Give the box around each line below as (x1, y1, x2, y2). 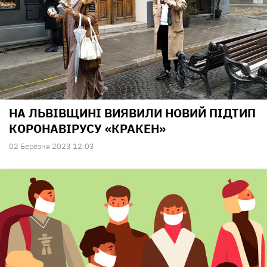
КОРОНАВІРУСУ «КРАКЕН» (9, 120, 166, 137)
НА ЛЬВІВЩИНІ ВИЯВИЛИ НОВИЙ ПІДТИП (9, 105, 256, 122)
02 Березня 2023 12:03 (9, 141, 94, 152)
